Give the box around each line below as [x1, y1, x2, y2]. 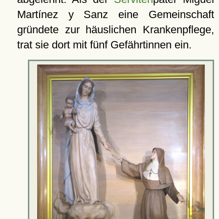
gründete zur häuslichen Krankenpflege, [17, 23, 214, 36]
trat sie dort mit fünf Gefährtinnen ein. [17, 38, 192, 51]
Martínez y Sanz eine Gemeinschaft [17, 8, 214, 21]
